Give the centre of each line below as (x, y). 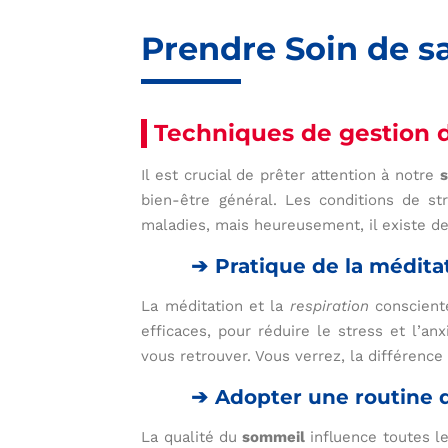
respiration (329, 306)
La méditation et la (215, 306)
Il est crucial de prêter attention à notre (290, 175)
